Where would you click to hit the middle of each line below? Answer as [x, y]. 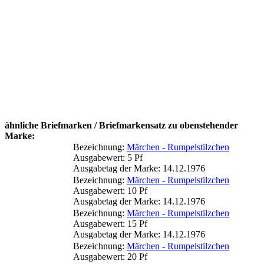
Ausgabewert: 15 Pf [110, 223]
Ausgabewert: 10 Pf [110, 190]
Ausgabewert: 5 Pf [108, 157]
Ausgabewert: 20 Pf [110, 256]
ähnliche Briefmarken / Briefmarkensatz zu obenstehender [121, 125]
